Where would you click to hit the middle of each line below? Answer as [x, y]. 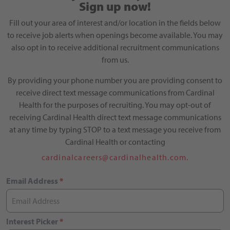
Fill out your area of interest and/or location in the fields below [115, 23]
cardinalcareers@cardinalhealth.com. [115, 157]
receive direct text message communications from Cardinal [115, 93]
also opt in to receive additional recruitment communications [115, 47]
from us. [115, 60]
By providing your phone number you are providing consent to [115, 80]
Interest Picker [32, 221]
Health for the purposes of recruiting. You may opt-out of [115, 105]
